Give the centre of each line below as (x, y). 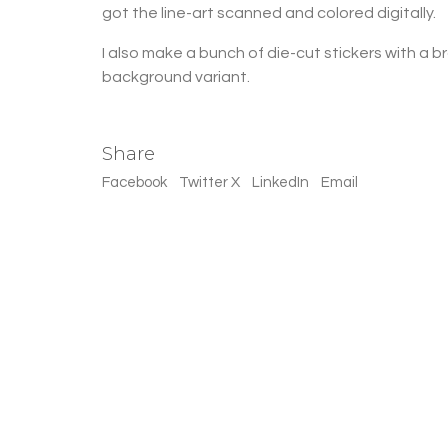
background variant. (176, 76)
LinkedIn (280, 182)
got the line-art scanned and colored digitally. (269, 12)
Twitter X (209, 182)
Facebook (134, 182)
